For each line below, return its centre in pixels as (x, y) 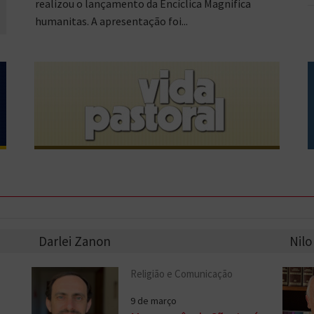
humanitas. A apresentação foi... (111, 21)
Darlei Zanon (75, 241)
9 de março (154, 300)
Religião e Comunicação (182, 273)
